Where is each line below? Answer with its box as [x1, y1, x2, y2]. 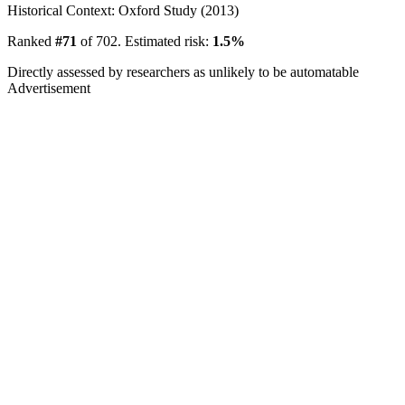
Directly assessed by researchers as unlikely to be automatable [7, 63, 359, 80]
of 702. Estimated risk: [77, 33, 212, 49]
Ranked [7, 33, 55, 49]
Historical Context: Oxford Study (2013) [7, 2, 239, 18]
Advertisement [7, 80, 90, 96]
